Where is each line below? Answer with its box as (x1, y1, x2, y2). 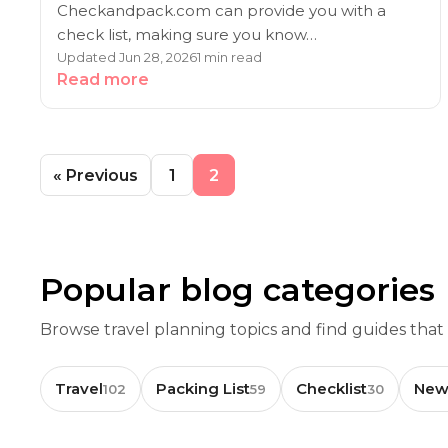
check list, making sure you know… (57, 25, 317, 44)
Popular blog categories (40, 270, 435, 309)
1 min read (197, 49, 262, 65)
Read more (57, 70, 149, 89)
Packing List (156, 379, 250, 398)
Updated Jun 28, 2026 (57, 49, 197, 65)
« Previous (53, 165, 138, 185)
